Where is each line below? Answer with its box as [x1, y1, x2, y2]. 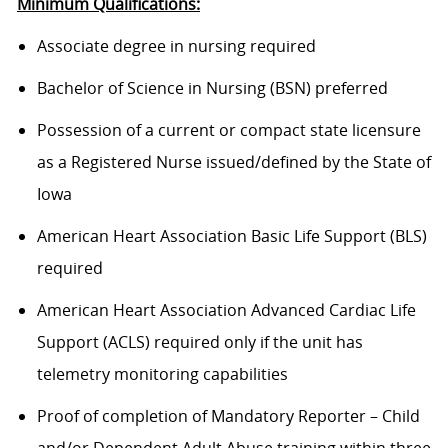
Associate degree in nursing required [36, 35, 316, 58]
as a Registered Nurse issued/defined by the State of [36, 151, 431, 174]
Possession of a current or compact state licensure [36, 119, 421, 142]
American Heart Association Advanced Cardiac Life [36, 299, 416, 322]
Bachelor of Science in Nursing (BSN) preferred [36, 77, 388, 100]
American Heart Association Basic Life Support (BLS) [36, 225, 427, 248]
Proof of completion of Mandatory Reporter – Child [36, 405, 420, 428]
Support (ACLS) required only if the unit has [36, 331, 363, 354]
